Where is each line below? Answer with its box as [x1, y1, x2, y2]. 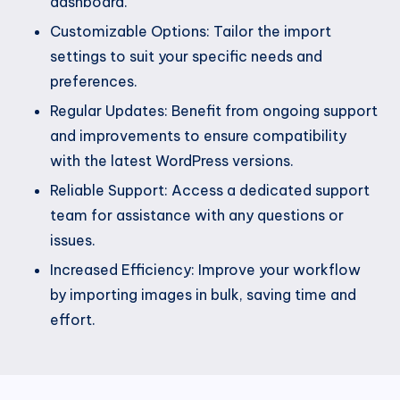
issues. [50, 230, 96, 249]
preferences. [50, 71, 137, 90]
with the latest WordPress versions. [50, 151, 294, 170]
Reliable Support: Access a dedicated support [50, 180, 370, 199]
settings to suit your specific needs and [50, 46, 322, 65]
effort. [50, 311, 96, 329]
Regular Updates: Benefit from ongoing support [50, 101, 378, 120]
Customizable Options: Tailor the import [50, 21, 331, 40]
